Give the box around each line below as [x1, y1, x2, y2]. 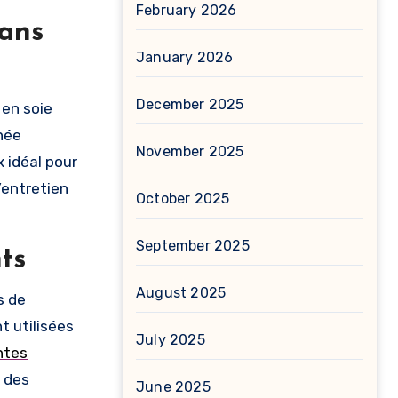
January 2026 [136, 49, 234, 66]
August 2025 [136, 284, 227, 301]
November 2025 [136, 143, 244, 160]
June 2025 [136, 378, 211, 395]
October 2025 [136, 190, 230, 207]
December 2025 [136, 96, 244, 113]
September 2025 [136, 237, 250, 254]
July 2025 [136, 331, 205, 348]
